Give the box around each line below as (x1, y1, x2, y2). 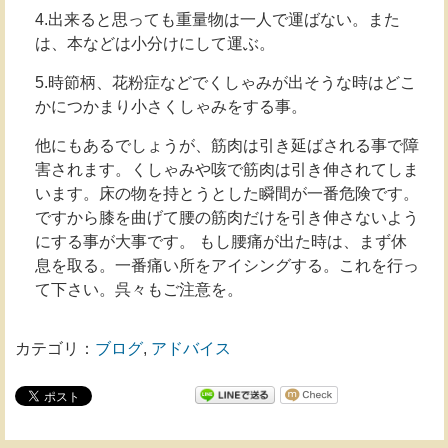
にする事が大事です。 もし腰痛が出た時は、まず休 (35, 233, 407, 250)
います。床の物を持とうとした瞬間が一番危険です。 (35, 185, 419, 202)
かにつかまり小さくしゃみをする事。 (35, 98, 307, 115)
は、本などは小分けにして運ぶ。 (35, 35, 275, 52)
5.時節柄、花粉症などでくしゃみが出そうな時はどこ (35, 74, 416, 91)
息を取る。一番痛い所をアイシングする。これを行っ (35, 257, 419, 274)
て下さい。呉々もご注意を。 (35, 281, 243, 298)
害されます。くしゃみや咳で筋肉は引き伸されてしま (35, 161, 419, 178)
